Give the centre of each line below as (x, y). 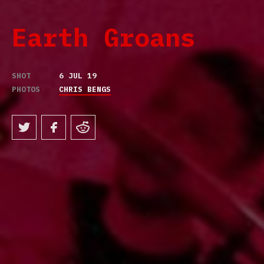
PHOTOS (26, 90)
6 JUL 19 (78, 76)
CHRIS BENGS (85, 90)
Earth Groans (104, 37)
